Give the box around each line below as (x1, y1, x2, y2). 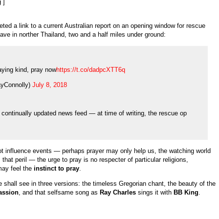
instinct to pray (33, 164, 79, 172)
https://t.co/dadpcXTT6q (56, 66, 125, 73)
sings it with (135, 188, 174, 196)
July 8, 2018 (32, 81, 67, 89)
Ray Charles (99, 188, 136, 196)
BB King (173, 188, 198, 196)
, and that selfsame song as (18, 188, 100, 196)
